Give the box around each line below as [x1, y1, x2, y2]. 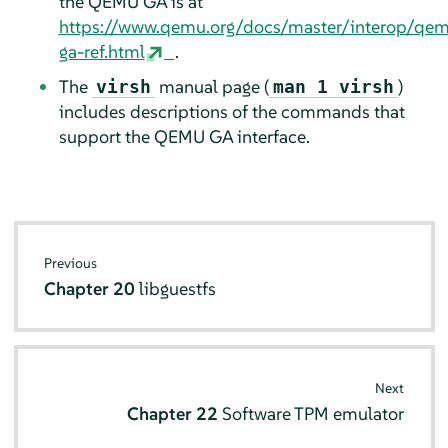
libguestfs [139, 277, 217, 301]
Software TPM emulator [221, 401, 404, 425]
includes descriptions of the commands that [58, 99, 405, 123]
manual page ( [154, 74, 269, 98]
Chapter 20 [44, 277, 140, 301]
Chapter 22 [126, 401, 222, 425]
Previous [44, 254, 98, 273]
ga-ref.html [58, 39, 145, 63]
